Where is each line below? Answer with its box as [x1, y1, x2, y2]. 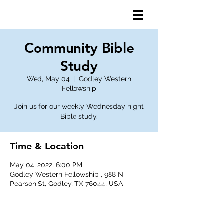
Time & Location [10, 140, 84, 152]
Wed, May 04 [27, 75, 70, 83]
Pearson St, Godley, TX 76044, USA [10, 180, 123, 187]
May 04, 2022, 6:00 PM [10, 161, 82, 169]
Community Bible [24, 39, 134, 56]
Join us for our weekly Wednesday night [14, 102, 144, 110]
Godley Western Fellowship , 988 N [10, 170, 123, 178]
